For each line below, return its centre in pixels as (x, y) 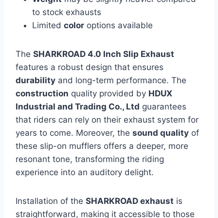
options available (118, 26)
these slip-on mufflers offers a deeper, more (102, 146)
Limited (48, 26)
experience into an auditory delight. (85, 173)
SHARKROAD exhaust (130, 201)
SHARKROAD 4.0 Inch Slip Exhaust (104, 54)
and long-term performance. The (121, 81)
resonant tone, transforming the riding (90, 159)
